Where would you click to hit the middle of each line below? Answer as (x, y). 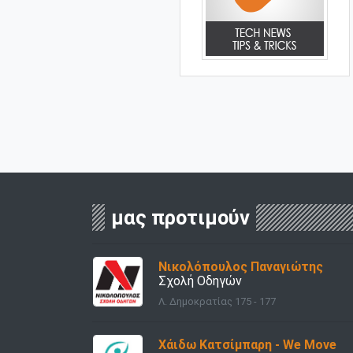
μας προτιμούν (180, 218)
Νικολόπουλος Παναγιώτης (241, 267)
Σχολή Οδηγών (200, 281)
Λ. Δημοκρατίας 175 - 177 (217, 302)
